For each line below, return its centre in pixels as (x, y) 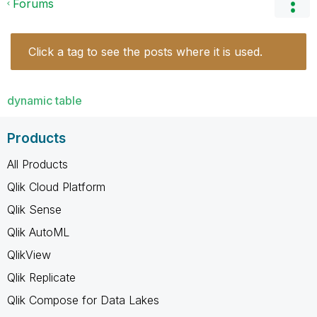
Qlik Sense (34, 209)
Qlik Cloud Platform (56, 186)
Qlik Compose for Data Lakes (83, 300)
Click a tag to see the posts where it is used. (145, 51)
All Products (38, 164)
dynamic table (45, 100)
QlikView (29, 254)
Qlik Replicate (41, 277)
